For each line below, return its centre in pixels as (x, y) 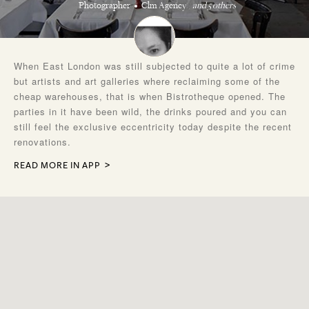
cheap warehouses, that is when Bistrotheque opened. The (150, 96)
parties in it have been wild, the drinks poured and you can (150, 111)
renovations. (42, 142)
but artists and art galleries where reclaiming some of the (147, 81)
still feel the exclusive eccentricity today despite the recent (153, 127)
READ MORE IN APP (57, 165)
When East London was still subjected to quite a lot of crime (154, 66)
